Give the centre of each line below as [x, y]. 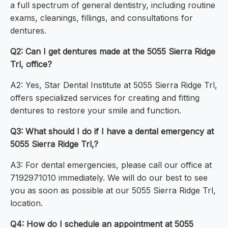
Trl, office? [31, 64]
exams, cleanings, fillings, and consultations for [102, 18]
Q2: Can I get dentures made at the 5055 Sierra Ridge [113, 52]
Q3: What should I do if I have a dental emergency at [112, 132]
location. [26, 203]
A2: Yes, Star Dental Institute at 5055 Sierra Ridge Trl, [114, 85]
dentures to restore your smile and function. [96, 111]
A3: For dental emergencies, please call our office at [111, 165]
